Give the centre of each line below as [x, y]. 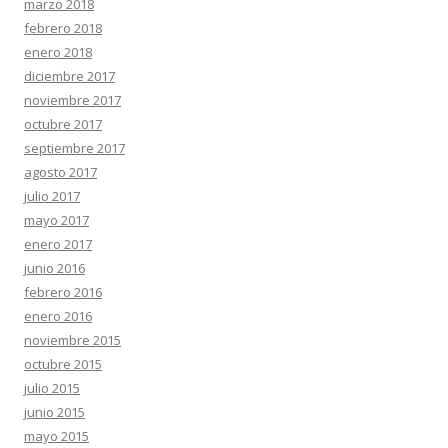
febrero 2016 [63, 292]
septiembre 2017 [74, 148]
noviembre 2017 [72, 100]
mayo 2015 [56, 436]
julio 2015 [52, 388]
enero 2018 [58, 52]
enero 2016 [58, 316]
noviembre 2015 [72, 340]
